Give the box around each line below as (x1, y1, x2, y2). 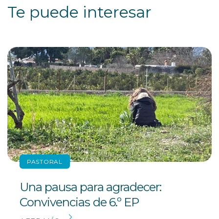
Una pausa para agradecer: (20, 179, 161, 194)
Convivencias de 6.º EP (20, 195, 139, 209)
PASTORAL (27, 157, 63, 165)
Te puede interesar (7, 2, 152, 22)
